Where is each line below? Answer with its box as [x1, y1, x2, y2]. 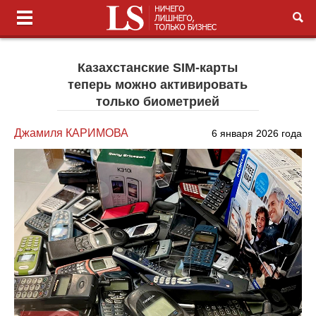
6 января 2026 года [211, 128, 302, 139]
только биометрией [96, 95, 220, 109]
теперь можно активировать [68, 78, 248, 92]
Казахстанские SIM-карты [78, 61, 238, 75]
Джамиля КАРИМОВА [14, 127, 129, 139]
